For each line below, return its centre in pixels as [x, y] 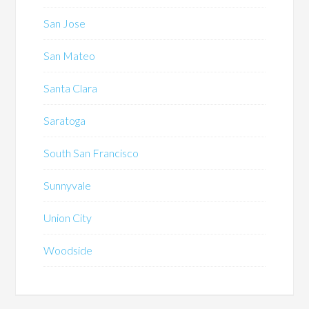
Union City [68, 218]
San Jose [65, 23]
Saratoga [65, 121]
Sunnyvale [68, 186]
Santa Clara [71, 88]
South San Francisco [91, 153]
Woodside [68, 250]
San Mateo [70, 56]
